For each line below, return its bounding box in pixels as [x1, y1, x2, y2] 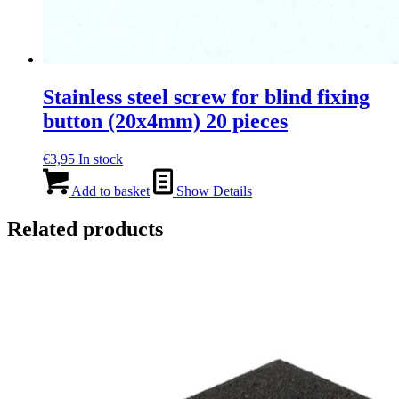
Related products [7, 216, 163, 240]
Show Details [173, 183, 252, 199]
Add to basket [69, 183, 150, 199]
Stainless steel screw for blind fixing [43, 85, 370, 110]
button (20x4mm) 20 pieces [43, 110, 288, 134]
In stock [78, 151, 123, 167]
